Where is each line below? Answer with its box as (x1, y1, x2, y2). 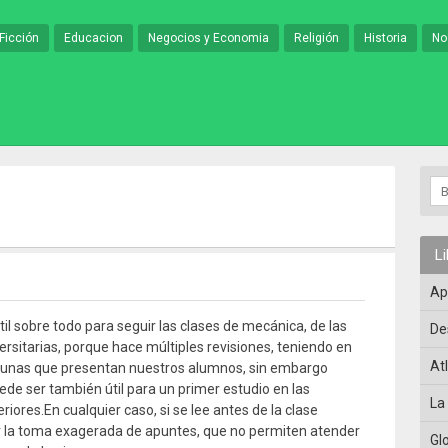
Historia (364, 31, 407, 45)
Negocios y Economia (148, 31, 269, 45)
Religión (294, 31, 339, 45)
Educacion (64, 31, 123, 45)
